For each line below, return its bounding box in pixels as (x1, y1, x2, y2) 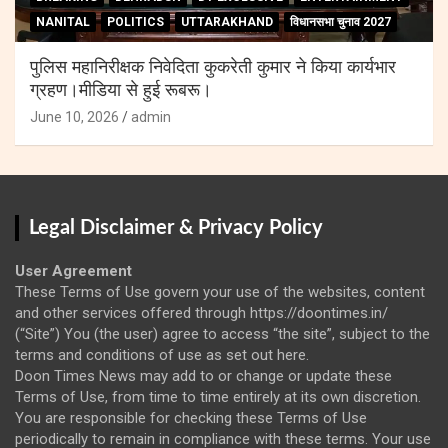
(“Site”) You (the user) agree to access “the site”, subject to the (15, 324, 430, 343)
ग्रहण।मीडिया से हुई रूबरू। (30, 81, 212, 100)
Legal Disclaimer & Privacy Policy (29, 217, 323, 238)
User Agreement (15, 261, 132, 280)
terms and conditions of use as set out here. (15, 345, 309, 364)
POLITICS (107, 14, 164, 29)
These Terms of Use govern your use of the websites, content (15, 282, 425, 301)
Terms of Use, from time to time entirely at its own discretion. (15, 387, 421, 406)
